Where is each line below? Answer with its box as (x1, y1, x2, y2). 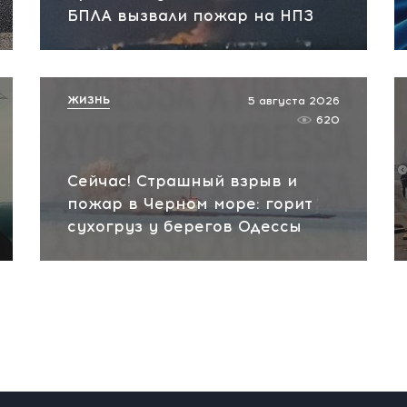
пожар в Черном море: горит (67, 194, 313, 213)
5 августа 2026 (248, 94, 340, 107)
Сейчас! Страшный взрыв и (67, 172, 297, 190)
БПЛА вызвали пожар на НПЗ (67, 6, 313, 25)
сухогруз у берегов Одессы (67, 217, 302, 235)
